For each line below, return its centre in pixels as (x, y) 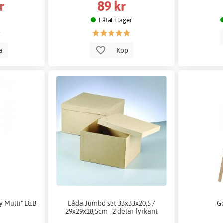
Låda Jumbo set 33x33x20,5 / (111, 203)
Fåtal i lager (116, 20)
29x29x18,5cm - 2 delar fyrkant (111, 211)
